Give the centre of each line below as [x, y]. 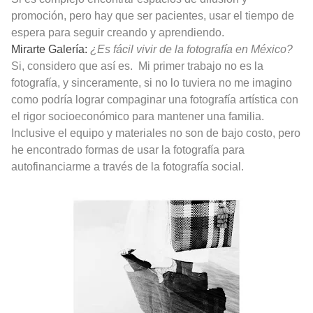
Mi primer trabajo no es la [201, 66]
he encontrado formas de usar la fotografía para [128, 150]
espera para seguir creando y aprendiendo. [118, 33]
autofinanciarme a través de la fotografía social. [128, 167]
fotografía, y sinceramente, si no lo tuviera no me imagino [152, 83]
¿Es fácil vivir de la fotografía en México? [191, 50]
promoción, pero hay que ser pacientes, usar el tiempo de [153, 16]
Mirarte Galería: [49, 50]
